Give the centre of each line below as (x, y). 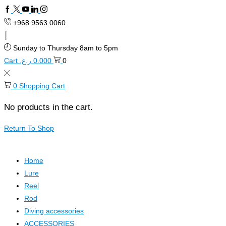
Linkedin (44, 10)
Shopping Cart (42, 86)
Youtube (35, 10)
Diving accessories (54, 211)
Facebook (19, 10)
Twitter (23, 10)
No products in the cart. (48, 107)
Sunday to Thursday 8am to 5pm (66, 48)
